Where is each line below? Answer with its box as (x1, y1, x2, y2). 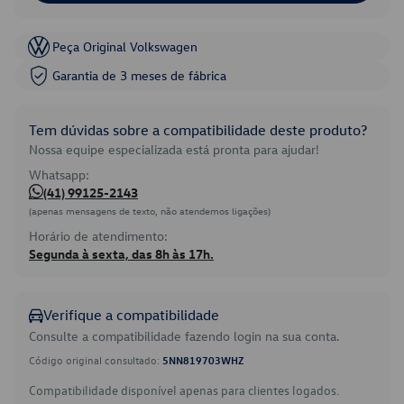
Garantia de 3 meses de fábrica (52, 67, 226, 84)
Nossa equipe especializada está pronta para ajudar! (29, 141, 319, 158)
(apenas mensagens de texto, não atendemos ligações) (29, 204, 271, 217)
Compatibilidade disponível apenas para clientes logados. (29, 381, 339, 399)
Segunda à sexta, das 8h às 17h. (29, 245, 214, 262)
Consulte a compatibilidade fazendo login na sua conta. (29, 327, 340, 344)
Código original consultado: (29, 353, 162, 367)
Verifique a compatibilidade (43, 306, 219, 324)
